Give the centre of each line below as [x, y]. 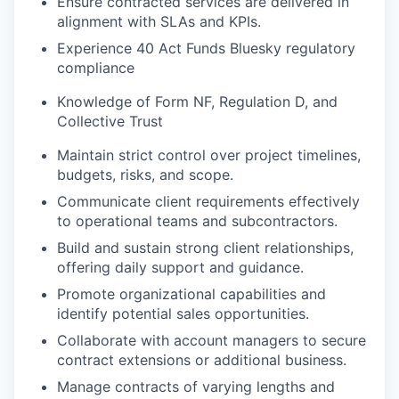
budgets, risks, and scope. [145, 174]
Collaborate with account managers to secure [212, 340]
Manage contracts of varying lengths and [196, 386]
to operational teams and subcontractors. [197, 220]
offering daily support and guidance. [180, 267]
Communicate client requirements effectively [208, 201]
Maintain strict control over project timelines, [209, 155]
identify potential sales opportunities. [183, 313]
